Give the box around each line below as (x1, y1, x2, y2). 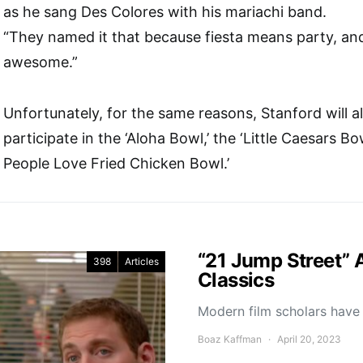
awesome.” (3, 53, 78, 70)
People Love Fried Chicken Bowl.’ (3, 154, 229, 172)
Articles (125, 254, 159, 267)
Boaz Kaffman (198, 332, 262, 345)
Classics (198, 267, 275, 292)
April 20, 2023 (277, 332, 341, 345)
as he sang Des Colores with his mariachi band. (3, 2, 327, 20)
